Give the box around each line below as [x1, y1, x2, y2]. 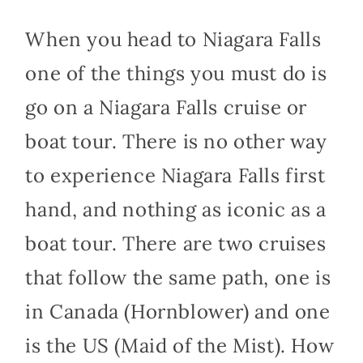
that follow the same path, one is [25, 265, 331, 291]
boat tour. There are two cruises [25, 231, 327, 257]
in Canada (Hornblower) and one [25, 299, 331, 325]
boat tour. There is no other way [25, 129, 327, 155]
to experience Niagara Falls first [25, 163, 326, 189]
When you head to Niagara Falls [25, 27, 322, 53]
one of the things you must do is [25, 61, 327, 87]
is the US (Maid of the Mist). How [25, 333, 335, 359]
